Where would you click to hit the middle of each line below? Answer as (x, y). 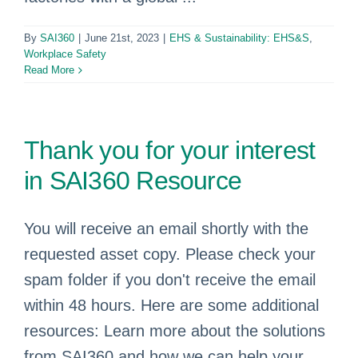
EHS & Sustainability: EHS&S (239, 38)
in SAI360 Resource (133, 181)
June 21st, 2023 (122, 38)
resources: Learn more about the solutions (175, 331)
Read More (49, 70)
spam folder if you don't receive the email (170, 280)
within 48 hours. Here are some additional (171, 305)
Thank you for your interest (170, 150)
